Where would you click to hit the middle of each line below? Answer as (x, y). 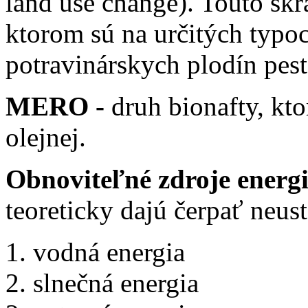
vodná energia (109, 252)
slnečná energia (116, 283)
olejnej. (46, 137)
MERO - (58, 106)
